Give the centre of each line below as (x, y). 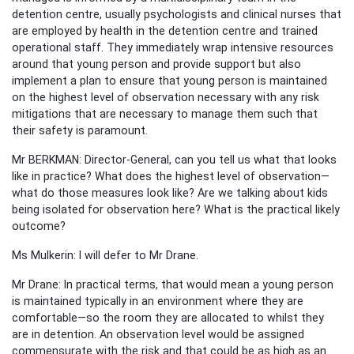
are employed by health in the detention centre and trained (165, 30)
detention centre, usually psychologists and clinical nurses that (177, 14)
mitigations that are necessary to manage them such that (165, 113)
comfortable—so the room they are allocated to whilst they (168, 317)
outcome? (39, 226)
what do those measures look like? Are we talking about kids (170, 192)
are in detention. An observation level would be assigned (158, 334)
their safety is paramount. (80, 130)
